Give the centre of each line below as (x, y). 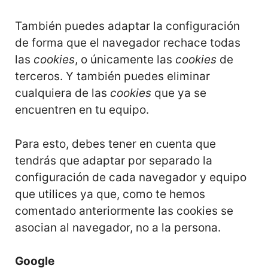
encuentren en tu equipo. (82, 110)
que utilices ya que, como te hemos (110, 194)
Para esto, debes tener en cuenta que (115, 144)
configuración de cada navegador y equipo (131, 177)
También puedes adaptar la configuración (127, 26)
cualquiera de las (63, 93)
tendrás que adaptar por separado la (114, 160)
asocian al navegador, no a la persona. (118, 227)
